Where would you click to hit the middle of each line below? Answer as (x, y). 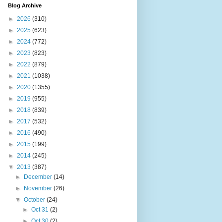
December (39, 177)
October (35, 200)
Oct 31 (40, 210)
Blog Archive (25, 5)
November (39, 188)
